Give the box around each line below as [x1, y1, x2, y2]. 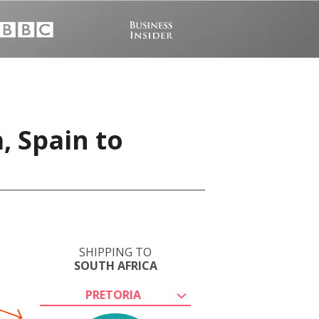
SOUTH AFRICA [73, 258, 157, 273]
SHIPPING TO [79, 244, 152, 260]
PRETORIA [85, 287, 141, 303]
